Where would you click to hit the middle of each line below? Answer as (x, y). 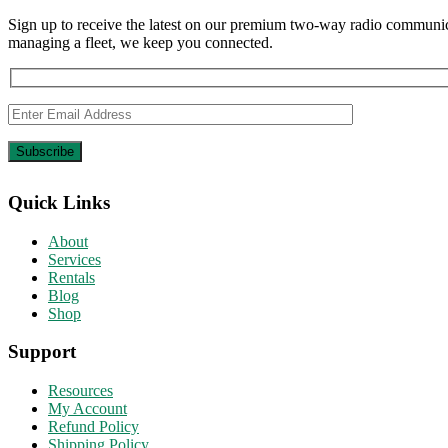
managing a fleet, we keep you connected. (140, 43)
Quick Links (59, 202)
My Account (87, 409)
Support (42, 352)
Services (74, 259)
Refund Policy (93, 427)
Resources (80, 391)
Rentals (71, 277)
